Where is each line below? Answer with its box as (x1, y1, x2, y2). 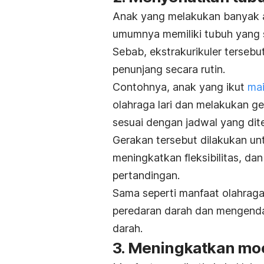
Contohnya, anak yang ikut (113, 80, 247, 93)
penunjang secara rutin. (113, 62, 225, 75)
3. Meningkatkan (113, 238, 238, 257)
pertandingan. (113, 169, 180, 181)
